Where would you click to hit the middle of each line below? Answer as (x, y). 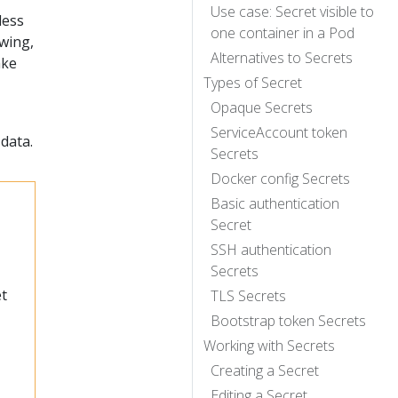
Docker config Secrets (280, 178)
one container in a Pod (283, 32)
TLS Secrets (248, 295)
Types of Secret (253, 82)
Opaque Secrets (262, 107)
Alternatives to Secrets (282, 57)
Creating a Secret (265, 370)
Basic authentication (275, 203)
